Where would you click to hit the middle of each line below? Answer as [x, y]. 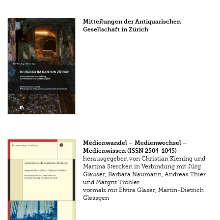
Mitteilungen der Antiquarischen [132, 21]
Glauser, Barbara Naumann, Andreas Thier [145, 175]
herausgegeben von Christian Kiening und [144, 159]
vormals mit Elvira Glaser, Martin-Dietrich [144, 190]
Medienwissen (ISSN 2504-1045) [130, 151]
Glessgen [96, 198]
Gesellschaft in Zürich [116, 29]
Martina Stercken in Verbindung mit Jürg [142, 167]
